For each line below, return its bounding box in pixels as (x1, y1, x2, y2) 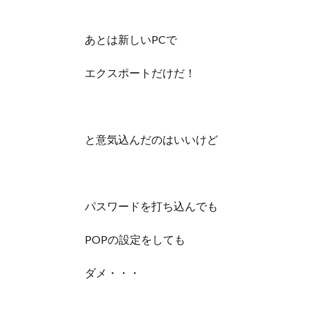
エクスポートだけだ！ (85, 66, 196, 80)
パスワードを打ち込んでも (85, 199, 218, 213)
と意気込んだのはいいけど (85, 133, 218, 146)
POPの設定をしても (85, 233, 185, 246)
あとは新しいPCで (85, 33, 177, 47)
